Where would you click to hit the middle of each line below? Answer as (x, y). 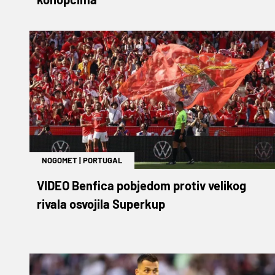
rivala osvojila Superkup (101, 203)
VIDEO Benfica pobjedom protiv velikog (141, 185)
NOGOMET (60, 160)
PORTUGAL (103, 160)
